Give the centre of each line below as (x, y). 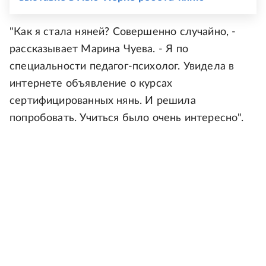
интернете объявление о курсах (91, 83)
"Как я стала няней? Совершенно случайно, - (123, 32)
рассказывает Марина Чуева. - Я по (99, 49)
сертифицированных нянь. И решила (103, 101)
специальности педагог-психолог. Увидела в (122, 66)
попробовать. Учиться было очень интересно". (126, 118)
